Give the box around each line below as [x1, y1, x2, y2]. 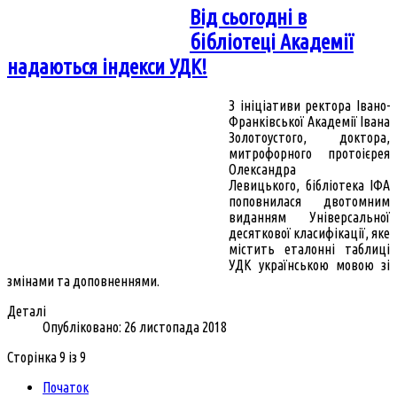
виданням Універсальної [229, 208, 390, 225]
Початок [43, 378, 89, 395]
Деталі [7, 302, 46, 319]
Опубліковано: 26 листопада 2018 [43, 318, 227, 335]
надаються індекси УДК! [7, 54, 207, 79]
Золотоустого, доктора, [229, 128, 390, 145]
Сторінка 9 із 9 [7, 348, 86, 365]
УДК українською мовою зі [229, 256, 390, 273]
